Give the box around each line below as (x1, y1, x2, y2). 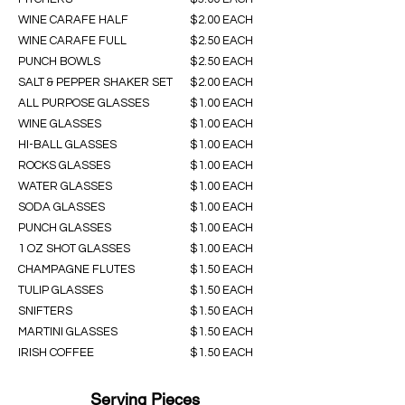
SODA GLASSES (18, 201, 105, 213)
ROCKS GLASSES (18, 159, 110, 172)
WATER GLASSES (18, 180, 112, 193)
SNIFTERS (18, 305, 72, 317)
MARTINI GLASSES (18, 325, 118, 338)
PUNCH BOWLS (18, 55, 100, 68)
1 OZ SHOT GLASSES (18, 242, 130, 255)
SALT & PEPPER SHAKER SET (18, 76, 173, 89)
